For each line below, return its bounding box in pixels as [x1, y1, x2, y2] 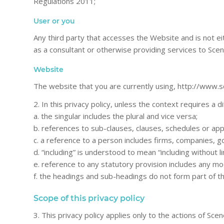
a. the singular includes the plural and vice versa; [33, 111, 197, 121]
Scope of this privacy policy [33, 193, 144, 203]
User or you [33, 16, 75, 25]
